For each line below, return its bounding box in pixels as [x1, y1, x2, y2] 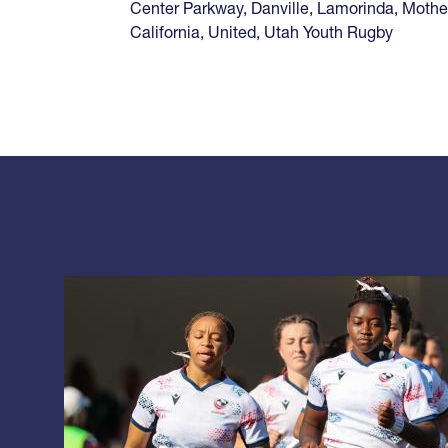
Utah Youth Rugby [264, 21, 393, 42]
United [208, 21, 256, 42]
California [130, 21, 200, 42]
